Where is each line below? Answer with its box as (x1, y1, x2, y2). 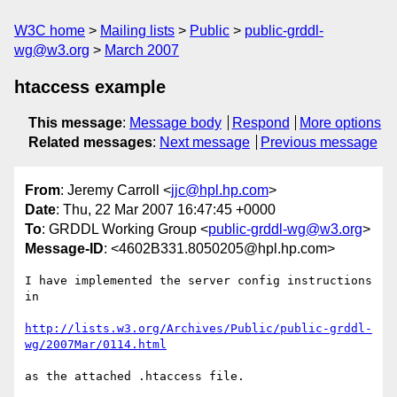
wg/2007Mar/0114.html (25, 338, 167, 352)
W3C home (14, 23, 85, 38)
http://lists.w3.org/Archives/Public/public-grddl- (25, 322, 372, 336)
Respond (231, 115, 290, 130)
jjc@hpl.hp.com (171, 183, 269, 198)
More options (300, 115, 382, 130)
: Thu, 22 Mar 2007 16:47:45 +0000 (56, 202, 276, 218)
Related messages (28, 135, 152, 150)
